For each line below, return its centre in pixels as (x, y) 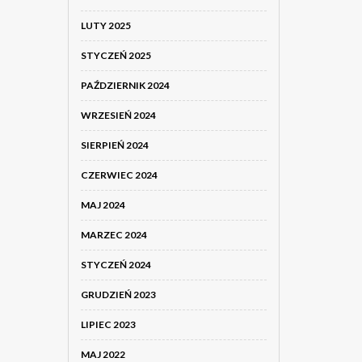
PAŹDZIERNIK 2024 (125, 85)
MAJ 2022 (103, 354)
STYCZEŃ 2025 (116, 55)
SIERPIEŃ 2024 (114, 145)
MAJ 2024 (103, 205)
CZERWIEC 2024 (119, 175)
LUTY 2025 (105, 25)
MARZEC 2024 (114, 235)
